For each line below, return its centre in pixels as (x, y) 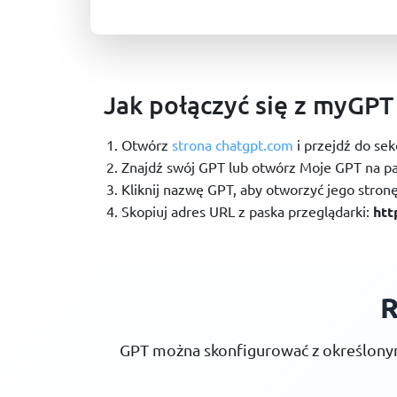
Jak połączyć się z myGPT (249, 105)
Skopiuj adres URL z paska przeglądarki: (247, 211)
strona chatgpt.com (233, 145)
